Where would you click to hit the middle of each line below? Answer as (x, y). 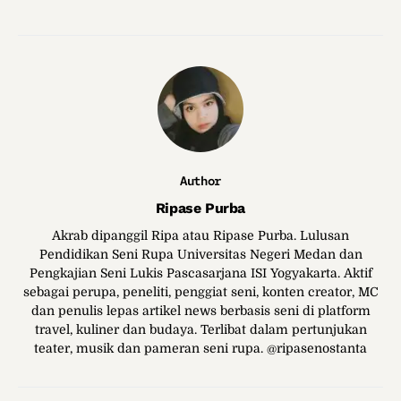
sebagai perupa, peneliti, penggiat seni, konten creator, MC (200, 291)
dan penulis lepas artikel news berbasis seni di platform (200, 310)
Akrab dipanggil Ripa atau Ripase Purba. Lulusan (200, 235)
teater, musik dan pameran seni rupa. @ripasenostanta (200, 348)
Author (200, 180)
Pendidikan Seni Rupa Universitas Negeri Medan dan (200, 254)
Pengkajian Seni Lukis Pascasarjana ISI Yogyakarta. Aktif (200, 273)
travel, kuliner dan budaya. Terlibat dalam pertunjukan (200, 329)
